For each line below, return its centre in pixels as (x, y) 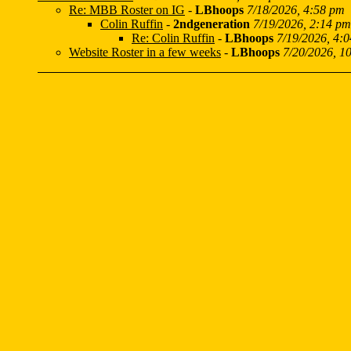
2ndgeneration (212, 24)
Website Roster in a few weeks (145, 52)
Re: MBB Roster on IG (127, 10)
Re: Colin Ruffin (173, 38)
